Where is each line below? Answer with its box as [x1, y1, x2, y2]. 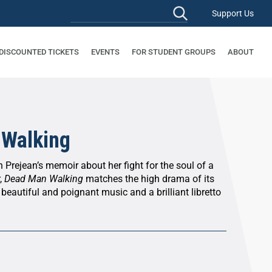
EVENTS [91, 47, 120, 56]
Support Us [212, 8, 254, 18]
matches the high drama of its [83, 173, 214, 185]
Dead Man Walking [4, 173, 83, 185]
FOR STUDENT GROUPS [132, 47, 216, 56]
